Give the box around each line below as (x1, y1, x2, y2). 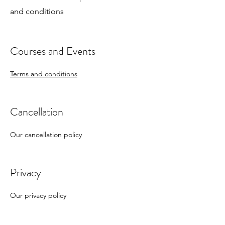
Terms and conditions (10, 69, 77, 78)
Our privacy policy (10, 190, 66, 200)
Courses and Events (10, 43, 95, 59)
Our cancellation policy (10, 130, 82, 139)
